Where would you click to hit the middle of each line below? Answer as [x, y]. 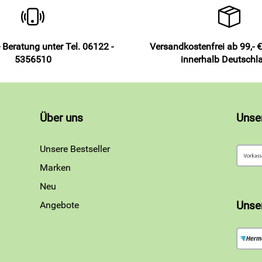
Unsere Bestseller [75, 149]
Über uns [61, 118]
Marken [55, 168]
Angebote [59, 205]
